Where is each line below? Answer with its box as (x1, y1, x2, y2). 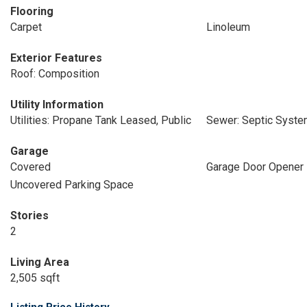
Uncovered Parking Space (10, 178, 134, 191)
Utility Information (10, 98, 103, 111)
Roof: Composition (10, 67, 99, 80)
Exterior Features (10, 51, 102, 64)
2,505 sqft (10, 271, 60, 284)
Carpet (10, 21, 42, 34)
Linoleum (206, 21, 250, 34)
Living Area (10, 256, 69, 269)
